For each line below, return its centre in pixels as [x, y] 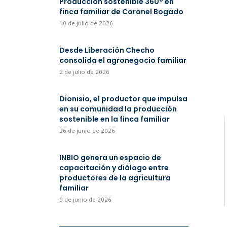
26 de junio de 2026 [87, 130]
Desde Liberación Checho [107, 50]
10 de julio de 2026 [86, 23]
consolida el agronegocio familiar [123, 60]
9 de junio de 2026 [85, 199]
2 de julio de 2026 [84, 72]
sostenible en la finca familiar [115, 119]
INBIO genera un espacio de [110, 158]
